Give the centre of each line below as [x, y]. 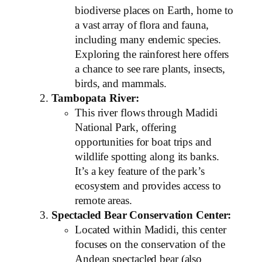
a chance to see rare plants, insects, [150, 69]
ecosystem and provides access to [148, 186]
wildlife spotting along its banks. [147, 156]
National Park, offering [126, 127]
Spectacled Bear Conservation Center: [142, 215]
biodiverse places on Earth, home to [154, 10]
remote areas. [104, 200]
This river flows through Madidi [146, 113]
